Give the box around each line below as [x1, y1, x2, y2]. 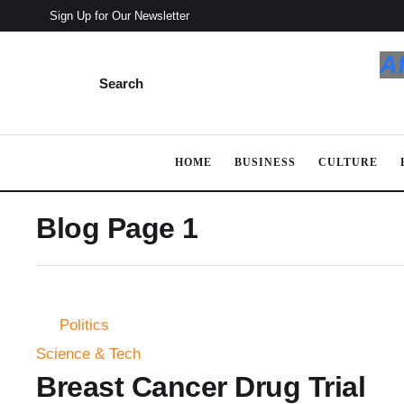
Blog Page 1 [36, 212, 198, 244]
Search [99, 75, 144, 91]
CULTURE [317, 156, 378, 169]
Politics [60, 317, 109, 334]
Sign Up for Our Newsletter [50, 8, 189, 23]
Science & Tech [36, 345, 141, 363]
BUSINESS [234, 156, 296, 169]
